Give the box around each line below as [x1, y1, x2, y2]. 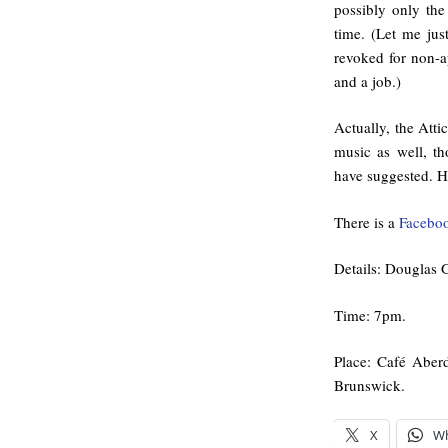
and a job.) [334, 70, 401, 91]
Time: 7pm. [334, 304, 406, 325]
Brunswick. [334, 375, 405, 396]
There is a [334, 211, 399, 232]
